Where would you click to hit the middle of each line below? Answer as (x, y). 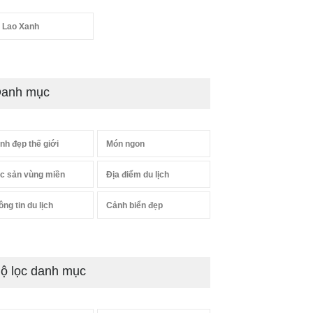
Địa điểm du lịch (137, 175)
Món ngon (125, 144)
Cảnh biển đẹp (134, 205)
